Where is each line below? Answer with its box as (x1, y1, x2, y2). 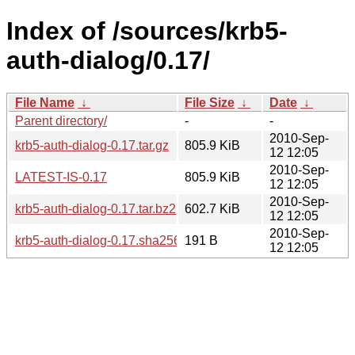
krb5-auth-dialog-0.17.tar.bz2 (15, 201, 176, 216)
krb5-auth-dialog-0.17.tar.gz (15, 138, 169, 152)
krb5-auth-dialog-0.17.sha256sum (15, 233, 204, 247)
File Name (15, 95, 74, 109)
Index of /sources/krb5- (6, 17, 288, 46)
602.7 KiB (185, 201, 240, 216)
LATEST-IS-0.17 (15, 170, 107, 184)
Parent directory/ (15, 113, 107, 128)
